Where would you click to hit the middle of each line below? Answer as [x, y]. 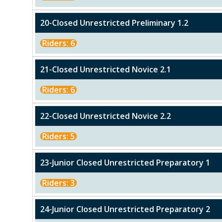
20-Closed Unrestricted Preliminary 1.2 [114, 23]
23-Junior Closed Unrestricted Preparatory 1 [125, 163]
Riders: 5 [58, 136]
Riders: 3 [58, 183]
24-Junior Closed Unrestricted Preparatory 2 [125, 209]
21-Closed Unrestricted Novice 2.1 [106, 69]
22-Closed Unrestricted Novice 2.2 [106, 116]
